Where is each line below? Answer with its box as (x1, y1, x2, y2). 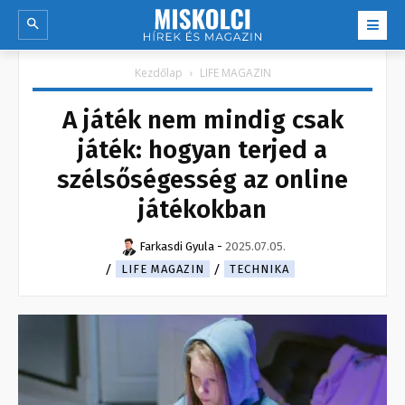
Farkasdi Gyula (139, 240, 214, 254)
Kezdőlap (134, 65, 183, 81)
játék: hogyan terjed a (78, 135, 327, 165)
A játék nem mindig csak (61, 105, 344, 136)
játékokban (138, 194, 267, 225)
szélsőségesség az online (57, 165, 348, 195)
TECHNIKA (230, 262, 289, 277)
